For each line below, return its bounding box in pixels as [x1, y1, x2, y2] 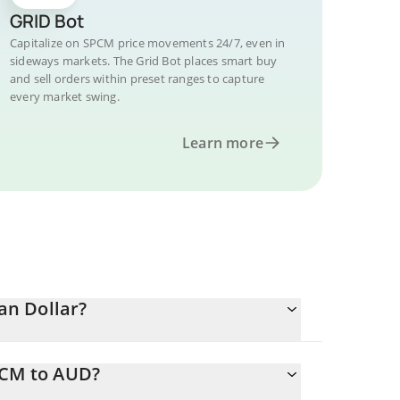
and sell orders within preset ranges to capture [10, 71, 265, 87]
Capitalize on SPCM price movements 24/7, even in [10, 35, 286, 51]
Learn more [182, 133, 263, 153]
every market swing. [10, 88, 120, 104]
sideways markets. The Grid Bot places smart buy [10, 53, 278, 69]
